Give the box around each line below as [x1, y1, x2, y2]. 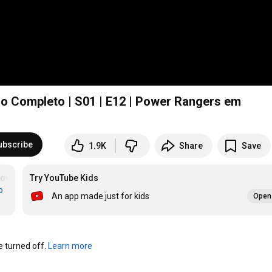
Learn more [48, 241, 93, 251]
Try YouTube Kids [30, 173, 99, 183]
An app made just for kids [52, 191, 150, 202]
